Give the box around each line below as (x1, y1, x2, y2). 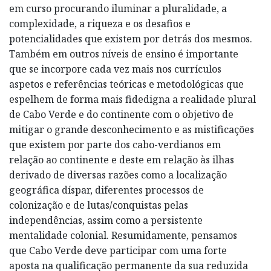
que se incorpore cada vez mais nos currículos (9, 62, 221, 76)
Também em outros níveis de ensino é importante (9, 47, 238, 60)
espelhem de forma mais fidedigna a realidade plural (9, 92, 256, 106)
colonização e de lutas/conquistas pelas (9, 198, 188, 212)
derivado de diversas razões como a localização (9, 168, 227, 181)
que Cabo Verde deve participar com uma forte (9, 243, 227, 257)
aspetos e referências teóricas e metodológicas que (9, 77, 244, 91)
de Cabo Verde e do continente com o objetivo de (9, 107, 233, 121)
